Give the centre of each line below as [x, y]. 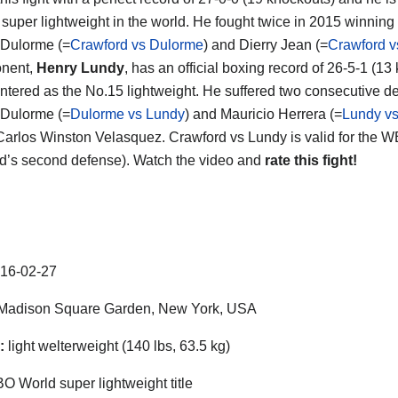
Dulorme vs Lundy [127, 114]
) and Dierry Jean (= [266, 44]
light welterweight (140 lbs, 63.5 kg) [117, 346]
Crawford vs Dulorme [137, 44]
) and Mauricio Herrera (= [263, 114]
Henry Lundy [80, 68]
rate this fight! [311, 160]
